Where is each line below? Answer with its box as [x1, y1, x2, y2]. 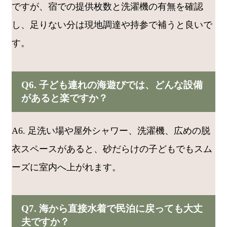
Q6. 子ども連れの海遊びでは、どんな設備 [21, 79, 203, 90]
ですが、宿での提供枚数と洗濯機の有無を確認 [12, 2, 203, 12]
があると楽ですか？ [21, 92, 108, 103]
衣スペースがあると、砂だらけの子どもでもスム [12, 143, 212, 154]
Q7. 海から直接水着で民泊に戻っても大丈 [21, 203, 203, 214]
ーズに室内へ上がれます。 [12, 162, 121, 172]
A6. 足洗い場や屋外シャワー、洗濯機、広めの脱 [12, 125, 210, 136]
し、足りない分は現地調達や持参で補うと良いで [12, 20, 212, 30]
